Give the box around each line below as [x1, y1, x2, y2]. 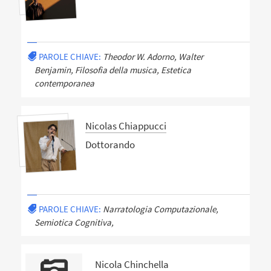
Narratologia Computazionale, [102, 203, 218, 215]
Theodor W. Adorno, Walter [102, 51, 203, 63]
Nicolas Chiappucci [85, 119, 166, 132]
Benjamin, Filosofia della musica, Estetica [34, 64, 191, 76]
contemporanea [34, 77, 94, 90]
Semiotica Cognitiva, [34, 216, 114, 228]
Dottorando [85, 138, 135, 152]
